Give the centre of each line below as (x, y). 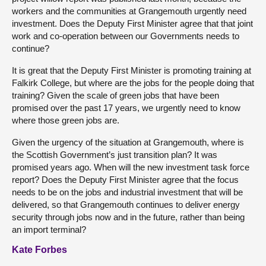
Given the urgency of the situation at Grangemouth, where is (128, 142)
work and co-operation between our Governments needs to (126, 36)
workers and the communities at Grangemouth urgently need (129, 11)
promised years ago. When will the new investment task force (131, 167)
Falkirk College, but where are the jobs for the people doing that (133, 83)
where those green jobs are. (66, 120)
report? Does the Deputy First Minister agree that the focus (125, 179)
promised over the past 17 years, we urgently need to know (126, 107)
